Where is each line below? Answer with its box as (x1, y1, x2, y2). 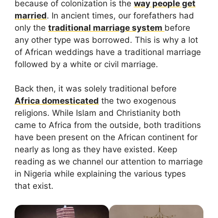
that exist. (15, 181, 54, 191)
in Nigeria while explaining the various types (15, 169, 186, 179)
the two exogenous (99, 96, 176, 106)
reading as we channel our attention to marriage (15, 157, 203, 167)
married (15, 10, 47, 20)
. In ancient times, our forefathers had (47, 10, 194, 20)
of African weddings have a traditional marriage (15, 47, 201, 57)
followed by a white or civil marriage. (15, 59, 158, 69)
